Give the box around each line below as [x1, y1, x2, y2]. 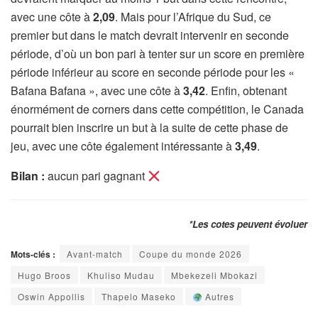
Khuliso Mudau [87, 269, 155, 282]
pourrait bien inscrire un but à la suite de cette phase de [11, 119, 288, 136]
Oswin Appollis [18, 290, 85, 303]
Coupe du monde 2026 [139, 248, 242, 261]
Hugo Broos [18, 269, 71, 282]
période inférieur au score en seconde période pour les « [11, 64, 295, 81]
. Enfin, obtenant [205, 82, 287, 99]
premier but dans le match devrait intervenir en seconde [11, 27, 289, 44]
